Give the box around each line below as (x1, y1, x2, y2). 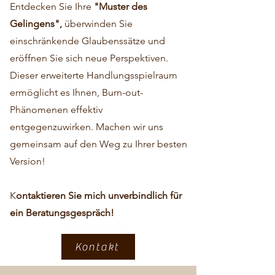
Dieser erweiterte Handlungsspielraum (10, 69, 177, 81)
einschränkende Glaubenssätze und (10, 35, 165, 47)
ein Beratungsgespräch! (10, 207, 114, 219)
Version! (10, 155, 45, 167)
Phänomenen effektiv (10, 104, 103, 115)
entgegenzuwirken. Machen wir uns (10, 121, 163, 133)
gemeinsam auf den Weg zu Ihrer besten (10, 138, 187, 150)
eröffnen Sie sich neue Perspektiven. (10, 52, 168, 64)
